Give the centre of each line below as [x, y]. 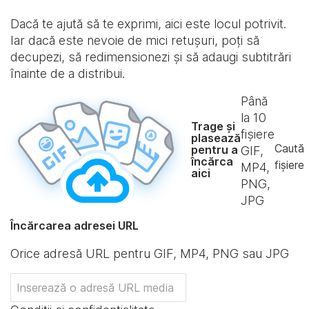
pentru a [215, 149]
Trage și [213, 126]
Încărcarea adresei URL [74, 226]
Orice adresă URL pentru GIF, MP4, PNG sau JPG [150, 253]
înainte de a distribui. [68, 73]
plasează [216, 138]
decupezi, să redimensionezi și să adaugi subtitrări [151, 57]
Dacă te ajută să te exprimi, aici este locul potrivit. [148, 24]
